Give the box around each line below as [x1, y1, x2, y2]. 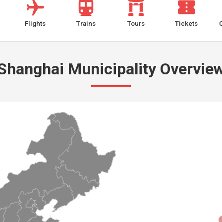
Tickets [175, 19, 198, 27]
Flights [25, 19, 46, 27]
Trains [76, 19, 96, 27]
